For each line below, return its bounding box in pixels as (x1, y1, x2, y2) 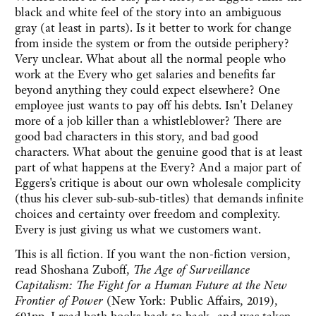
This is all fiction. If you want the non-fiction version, (15, 246, 291, 262)
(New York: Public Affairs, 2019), (107, 293, 278, 309)
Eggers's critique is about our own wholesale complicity (15, 175, 300, 191)
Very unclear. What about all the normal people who (15, 51, 286, 67)
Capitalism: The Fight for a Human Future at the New (15, 277, 287, 293)
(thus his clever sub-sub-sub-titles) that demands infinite (15, 190, 303, 207)
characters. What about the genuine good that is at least (15, 144, 303, 160)
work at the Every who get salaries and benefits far (15, 66, 275, 83)
